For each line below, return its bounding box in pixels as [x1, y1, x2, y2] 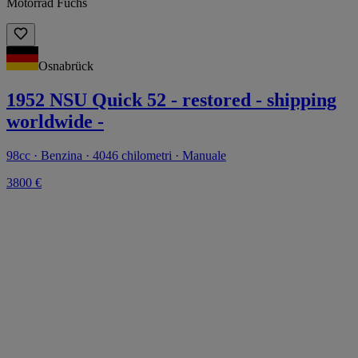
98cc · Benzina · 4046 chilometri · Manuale [6, 148, 226, 162]
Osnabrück [38, 58, 93, 73]
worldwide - [6, 110, 104, 132]
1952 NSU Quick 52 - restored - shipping [6, 89, 336, 110]
